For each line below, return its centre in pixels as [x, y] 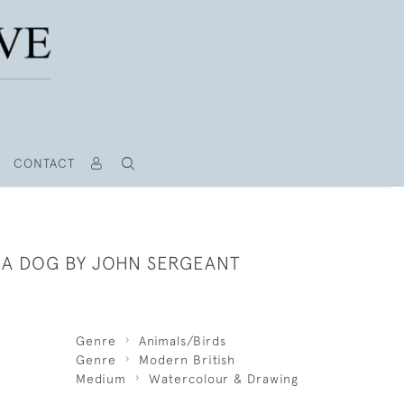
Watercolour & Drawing [223, 379]
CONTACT [44, 163]
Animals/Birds [182, 341]
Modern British [187, 360]
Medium [101, 379]
